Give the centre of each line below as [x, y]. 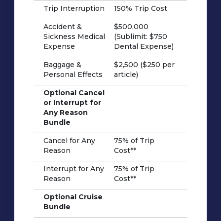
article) [126, 75]
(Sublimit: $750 [141, 37]
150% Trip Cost [141, 9]
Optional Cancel [74, 93]
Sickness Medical [74, 37]
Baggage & [62, 65]
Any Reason [65, 113]
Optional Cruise [73, 197]
